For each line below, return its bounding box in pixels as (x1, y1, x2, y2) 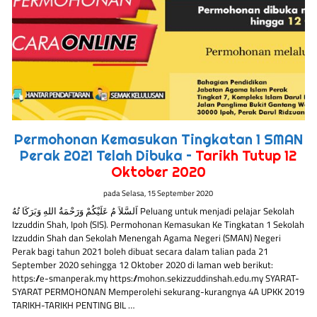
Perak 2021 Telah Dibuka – (20, 146, 192, 166)
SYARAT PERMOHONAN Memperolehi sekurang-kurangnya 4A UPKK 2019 (12, 284, 305, 299)
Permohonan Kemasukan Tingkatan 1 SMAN (13, 130, 303, 149)
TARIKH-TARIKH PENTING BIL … (12, 298, 135, 313)
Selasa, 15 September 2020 (122, 186, 214, 199)
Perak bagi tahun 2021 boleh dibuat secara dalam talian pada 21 (12, 244, 269, 259)
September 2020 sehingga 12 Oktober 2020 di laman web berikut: (12, 258, 274, 272)
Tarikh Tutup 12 (192, 146, 297, 166)
